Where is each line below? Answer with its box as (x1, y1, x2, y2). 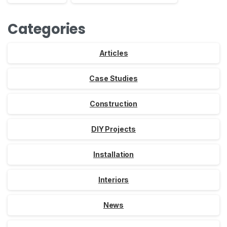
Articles (99, 49, 128, 58)
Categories (8, 19, 86, 39)
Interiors (98, 175, 129, 184)
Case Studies (89, 74, 138, 83)
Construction (89, 99, 138, 108)
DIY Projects (91, 125, 136, 134)
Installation (93, 150, 134, 159)
